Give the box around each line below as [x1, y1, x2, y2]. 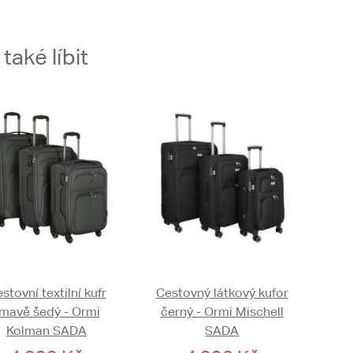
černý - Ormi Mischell [160, 304, 284, 319]
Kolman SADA [6, 323, 87, 338]
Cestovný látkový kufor [155, 285, 288, 300]
